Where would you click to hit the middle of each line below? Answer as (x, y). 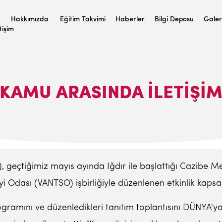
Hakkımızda (30, 20)
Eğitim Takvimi (83, 20)
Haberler (130, 20)
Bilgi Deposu (174, 20)
